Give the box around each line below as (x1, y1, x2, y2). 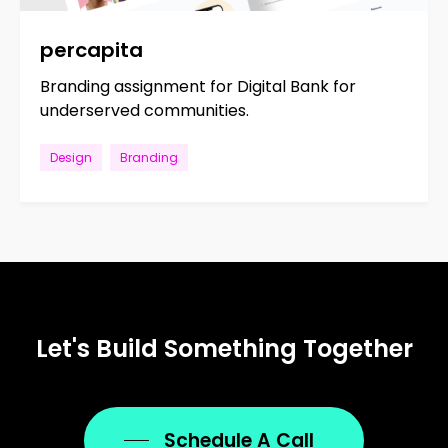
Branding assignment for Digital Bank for (40, 74, 357, 98)
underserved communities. (40, 98, 250, 122)
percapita (40, 35, 144, 64)
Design (50, 148, 93, 166)
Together (302, 331, 413, 365)
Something (163, 331, 297, 365)
